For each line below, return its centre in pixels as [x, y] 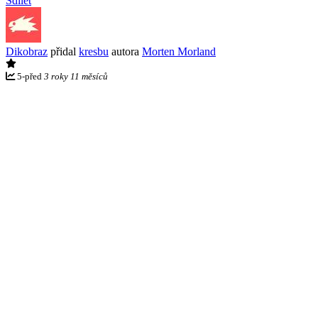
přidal [63, 51]
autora [125, 51]
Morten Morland [179, 51]
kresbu [94, 51]
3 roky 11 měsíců [76, 76]
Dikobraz [27, 51]
